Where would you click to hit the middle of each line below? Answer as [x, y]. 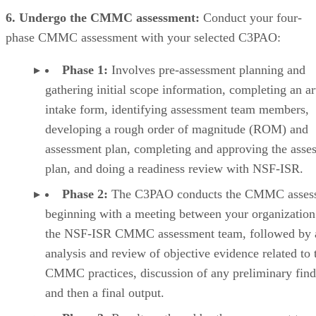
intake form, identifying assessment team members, [177, 109]
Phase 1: [85, 69]
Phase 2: [85, 194]
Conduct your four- [251, 17]
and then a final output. [105, 292]
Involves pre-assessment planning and [207, 69]
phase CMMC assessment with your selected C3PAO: [143, 37]
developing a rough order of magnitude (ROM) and [177, 129]
